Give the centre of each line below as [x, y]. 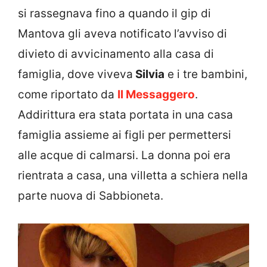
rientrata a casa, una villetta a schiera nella [133, 176]
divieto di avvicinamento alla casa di [116, 54]
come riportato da [68, 95]
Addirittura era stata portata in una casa [125, 115]
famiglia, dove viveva [75, 74]
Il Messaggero [156, 95]
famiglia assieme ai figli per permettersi [125, 135]
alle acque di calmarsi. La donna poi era [124, 156]
